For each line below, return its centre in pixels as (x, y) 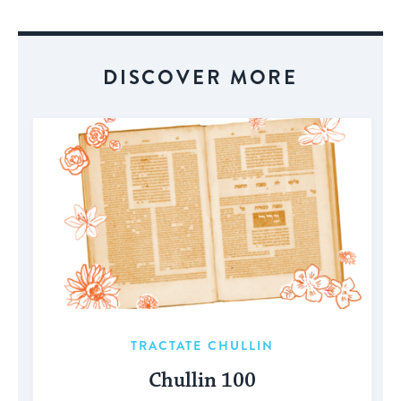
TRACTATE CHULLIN (202, 345)
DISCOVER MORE (200, 78)
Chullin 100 (202, 380)
